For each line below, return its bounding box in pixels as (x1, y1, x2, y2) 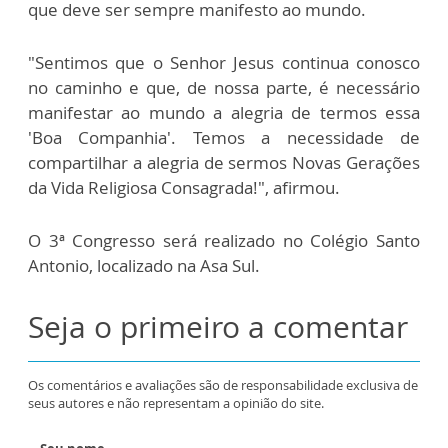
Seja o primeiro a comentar (28, 305, 408, 347)
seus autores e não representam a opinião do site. (28, 393, 324, 412)
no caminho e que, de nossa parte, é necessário (28, 75, 420, 99)
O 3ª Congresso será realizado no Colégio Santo (28, 228, 420, 252)
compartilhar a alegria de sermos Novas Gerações (28, 150, 420, 174)
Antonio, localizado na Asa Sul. (28, 253, 264, 277)
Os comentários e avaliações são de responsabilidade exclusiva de (28, 375, 418, 394)
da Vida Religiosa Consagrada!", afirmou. (28, 175, 344, 199)
